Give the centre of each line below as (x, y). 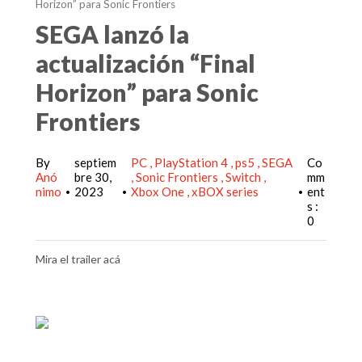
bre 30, (93, 177)
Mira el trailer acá (79, 259)
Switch (244, 177)
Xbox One (159, 192)
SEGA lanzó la (112, 34)
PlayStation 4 (192, 162)
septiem (95, 162)
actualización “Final (145, 63)
